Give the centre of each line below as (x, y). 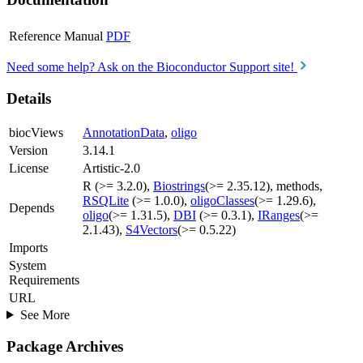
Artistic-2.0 (111, 168)
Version (28, 150)
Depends (32, 207)
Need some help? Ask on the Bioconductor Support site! (152, 67)
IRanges (279, 215)
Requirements (44, 280)
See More (45, 314)
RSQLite (106, 200)
